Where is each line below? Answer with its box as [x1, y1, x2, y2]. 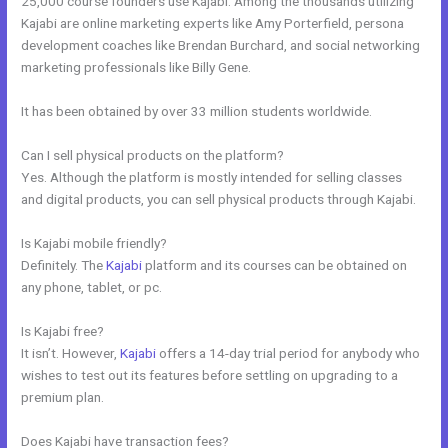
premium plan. [21, 388, 105, 405]
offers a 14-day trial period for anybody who [156, 344, 421, 361]
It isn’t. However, [21, 344, 121, 361]
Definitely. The [21, 256, 107, 273]
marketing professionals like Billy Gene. [21, 59, 252, 76]
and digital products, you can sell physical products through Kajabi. [21, 190, 417, 207]
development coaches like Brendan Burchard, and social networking [21, 37, 421, 54]
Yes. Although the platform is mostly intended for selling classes [21, 168, 403, 185]
